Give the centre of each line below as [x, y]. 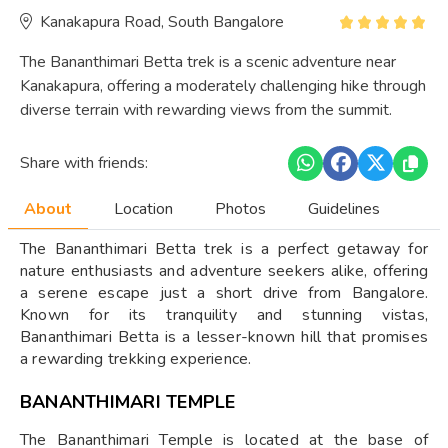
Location [143, 208]
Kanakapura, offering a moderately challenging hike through [223, 85]
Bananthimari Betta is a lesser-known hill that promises [224, 336]
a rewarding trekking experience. [136, 358]
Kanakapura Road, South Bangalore [162, 21]
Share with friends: [84, 163]
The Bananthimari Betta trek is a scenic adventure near [208, 61]
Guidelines [344, 208]
